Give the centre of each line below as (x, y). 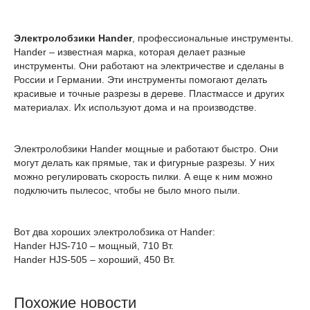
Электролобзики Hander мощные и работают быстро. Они (146, 149)
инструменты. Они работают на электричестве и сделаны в (149, 66)
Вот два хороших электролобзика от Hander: (115, 232)
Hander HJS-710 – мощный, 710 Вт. (94, 246)
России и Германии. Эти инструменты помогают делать (140, 80)
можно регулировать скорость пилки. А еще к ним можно (143, 176)
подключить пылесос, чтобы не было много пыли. (127, 190)
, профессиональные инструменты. (213, 38)
